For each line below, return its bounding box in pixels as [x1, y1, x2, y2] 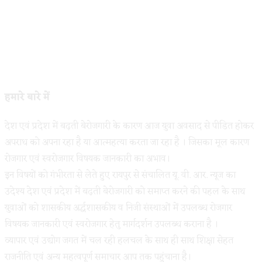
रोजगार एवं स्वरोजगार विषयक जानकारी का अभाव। [5, 151, 170, 168]
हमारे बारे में [5, 89, 50, 106]
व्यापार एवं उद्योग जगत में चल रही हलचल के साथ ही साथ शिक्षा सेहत [5, 233, 233, 250]
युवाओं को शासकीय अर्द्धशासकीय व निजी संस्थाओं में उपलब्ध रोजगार [5, 200, 232, 217]
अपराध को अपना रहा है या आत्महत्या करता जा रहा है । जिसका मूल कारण [5, 135, 249, 151]
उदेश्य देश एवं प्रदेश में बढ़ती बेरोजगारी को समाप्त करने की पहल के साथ [5, 184, 245, 201]
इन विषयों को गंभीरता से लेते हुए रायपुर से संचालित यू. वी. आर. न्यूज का [5, 167, 236, 184]
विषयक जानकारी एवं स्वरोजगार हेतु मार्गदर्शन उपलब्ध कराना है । [5, 216, 218, 233]
